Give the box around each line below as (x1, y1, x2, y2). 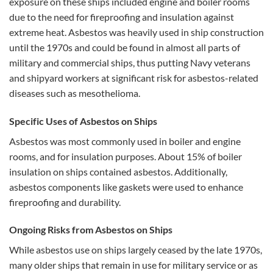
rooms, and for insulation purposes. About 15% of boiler (9, 150, 242, 162)
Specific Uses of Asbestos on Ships (9, 115, 157, 127)
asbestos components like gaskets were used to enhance (9, 180, 243, 193)
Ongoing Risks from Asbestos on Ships (9, 224, 172, 236)
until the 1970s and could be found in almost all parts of (9, 41, 240, 53)
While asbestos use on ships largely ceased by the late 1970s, (9, 244, 262, 256)
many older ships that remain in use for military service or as (9, 259, 258, 271)
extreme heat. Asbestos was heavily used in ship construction (9, 26, 264, 38)
